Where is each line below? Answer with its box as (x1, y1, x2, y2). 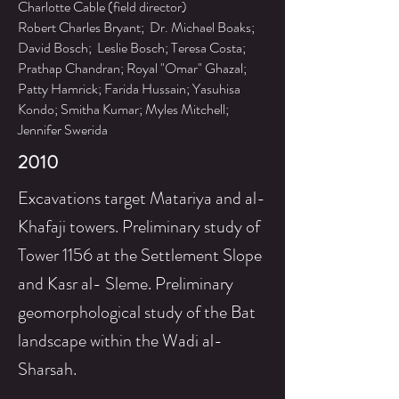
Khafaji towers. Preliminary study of (18, 214, 260, 240)
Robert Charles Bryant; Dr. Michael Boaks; (18, 17, 255, 37)
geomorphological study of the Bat (18, 299, 256, 325)
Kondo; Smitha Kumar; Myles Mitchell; (18, 99, 229, 119)
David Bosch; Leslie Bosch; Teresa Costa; (18, 37, 246, 58)
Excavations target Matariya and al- (18, 185, 265, 211)
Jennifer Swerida (18, 119, 108, 140)
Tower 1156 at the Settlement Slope (18, 242, 262, 268)
